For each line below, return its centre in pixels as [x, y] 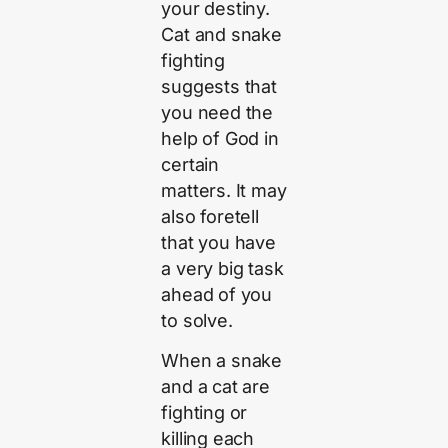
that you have [218, 242]
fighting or [204, 413]
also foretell [210, 216]
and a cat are [215, 387]
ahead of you [217, 294]
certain [190, 164]
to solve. [197, 320]
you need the [217, 112]
